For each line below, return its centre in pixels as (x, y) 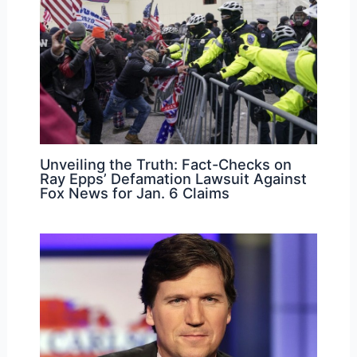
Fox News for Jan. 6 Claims (134, 193)
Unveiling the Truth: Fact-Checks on (165, 165)
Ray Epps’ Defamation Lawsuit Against (173, 179)
